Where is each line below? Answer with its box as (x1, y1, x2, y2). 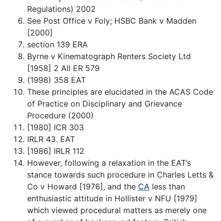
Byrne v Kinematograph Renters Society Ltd (27, 51, 191, 61)
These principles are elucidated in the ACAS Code (27, 86, 213, 97)
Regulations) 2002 (27, 3, 96, 14)
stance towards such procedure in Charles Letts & (27, 169, 214, 180)
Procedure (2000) (27, 110, 94, 120)
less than (149, 181, 185, 191)
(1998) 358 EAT (27, 74, 86, 85)
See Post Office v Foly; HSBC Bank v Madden (27, 15, 196, 26)
